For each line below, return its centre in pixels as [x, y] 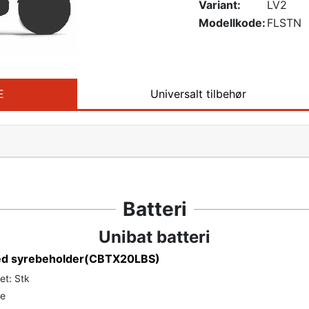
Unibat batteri [154, 237]
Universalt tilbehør [198, 93]
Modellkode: [232, 23]
